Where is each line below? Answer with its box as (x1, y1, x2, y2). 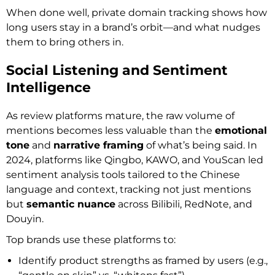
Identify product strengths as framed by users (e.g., (18, 254, 268, 266)
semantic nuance (26, 198, 115, 210)
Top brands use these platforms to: (6, 233, 176, 246)
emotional (215, 124, 267, 136)
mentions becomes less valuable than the (6, 124, 215, 136)
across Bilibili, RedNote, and (115, 198, 252, 210)
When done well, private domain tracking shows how (6, 6, 267, 18)
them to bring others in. (6, 36, 123, 48)
